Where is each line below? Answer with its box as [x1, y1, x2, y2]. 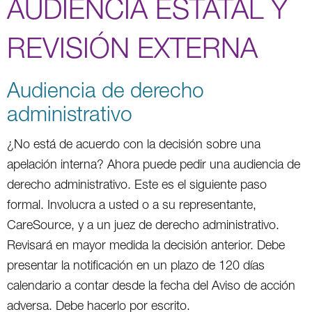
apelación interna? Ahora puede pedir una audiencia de [7, 156, 300, 171]
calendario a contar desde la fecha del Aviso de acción [7, 277, 295, 292]
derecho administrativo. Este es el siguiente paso [7, 176, 267, 192]
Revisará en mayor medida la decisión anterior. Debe [7, 237, 285, 252]
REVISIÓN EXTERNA [7, 30, 258, 64]
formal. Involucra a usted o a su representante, [7, 196, 256, 212]
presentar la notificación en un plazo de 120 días [7, 257, 265, 272]
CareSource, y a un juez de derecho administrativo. [7, 217, 279, 232]
